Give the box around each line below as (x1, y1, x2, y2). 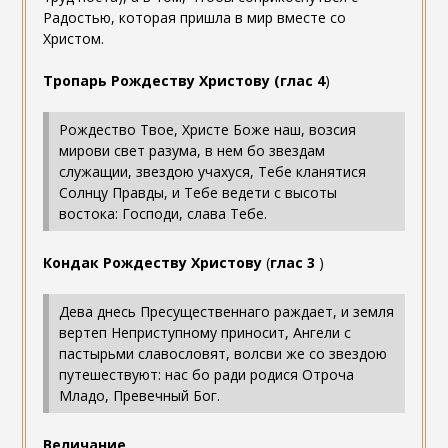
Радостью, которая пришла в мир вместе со (42, 8, 346, 28)
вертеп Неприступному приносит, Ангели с (58, 323, 351, 343)
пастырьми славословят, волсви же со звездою (58, 344, 387, 364)
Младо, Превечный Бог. (58, 386, 220, 406)
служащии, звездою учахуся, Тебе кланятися (58, 162, 366, 182)
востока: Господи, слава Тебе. (58, 204, 267, 224)
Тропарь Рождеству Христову (42, 71, 270, 91)
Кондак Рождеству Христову (42, 253, 262, 273)
